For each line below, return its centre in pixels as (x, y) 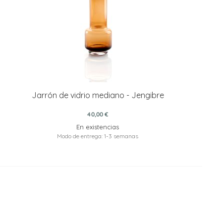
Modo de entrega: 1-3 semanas (98, 136)
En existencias (98, 127)
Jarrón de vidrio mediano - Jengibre (98, 95)
